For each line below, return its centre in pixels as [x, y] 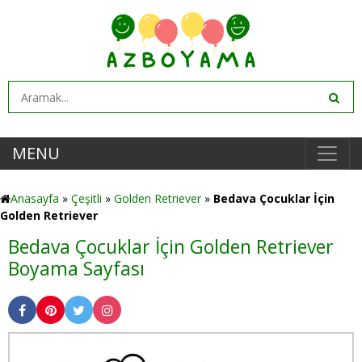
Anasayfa [35, 198]
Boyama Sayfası [76, 268]
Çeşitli [86, 198]
